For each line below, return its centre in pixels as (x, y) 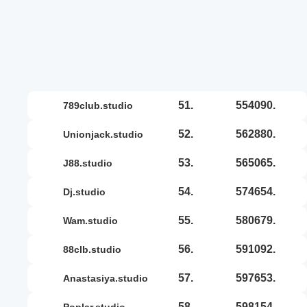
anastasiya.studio (109, 278)
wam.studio (95, 220)
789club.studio (101, 105)
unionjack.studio (107, 134)
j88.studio (90, 163)
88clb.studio (95, 249)
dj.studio (88, 192)
